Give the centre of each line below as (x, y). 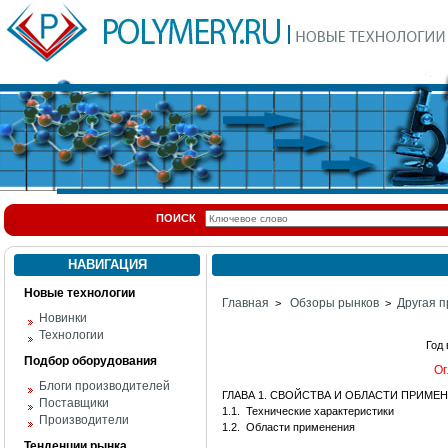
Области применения (300, 427)
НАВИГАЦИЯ (107, 264)
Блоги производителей (104, 386)
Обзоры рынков (334, 303)
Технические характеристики (320, 411)
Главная (245, 303)
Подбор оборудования (90, 361)
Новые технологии (79, 293)
